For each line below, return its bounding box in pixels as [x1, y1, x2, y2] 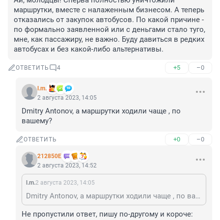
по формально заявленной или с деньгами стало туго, [14, 25, 205, 34]
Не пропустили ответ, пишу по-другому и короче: [22, 210, 193, 219]
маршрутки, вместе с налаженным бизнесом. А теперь [14, 5, 204, 15]
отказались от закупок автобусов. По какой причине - [14, 15, 204, 25]
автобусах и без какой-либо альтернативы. [14, 45, 164, 54]
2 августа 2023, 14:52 [37, 162, 97, 169]
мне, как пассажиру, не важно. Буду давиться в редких [14, 35, 204, 44]
